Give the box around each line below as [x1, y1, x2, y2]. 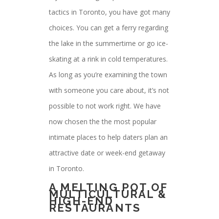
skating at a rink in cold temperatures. [49, 54, 168, 64]
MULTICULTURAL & [49, 188, 167, 200]
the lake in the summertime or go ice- [49, 39, 168, 48]
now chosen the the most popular [49, 117, 156, 126]
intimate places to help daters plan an [49, 132, 168, 142]
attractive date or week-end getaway [49, 148, 165, 157]
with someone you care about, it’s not [49, 86, 169, 95]
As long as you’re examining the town [49, 70, 167, 79]
